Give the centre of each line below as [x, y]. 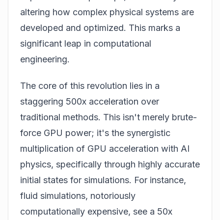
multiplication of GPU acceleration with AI [105, 149]
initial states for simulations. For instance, [103, 180]
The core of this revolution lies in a [90, 86]
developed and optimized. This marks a [100, 27]
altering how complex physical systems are [107, 12]
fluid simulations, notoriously [78, 196]
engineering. [45, 59]
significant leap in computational [86, 43]
